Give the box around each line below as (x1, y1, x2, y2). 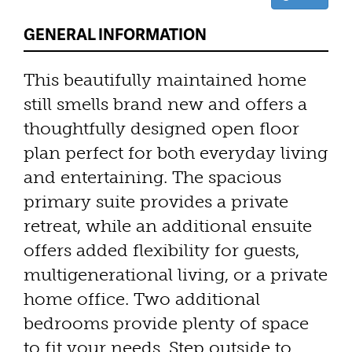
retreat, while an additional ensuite (24, 214, 312, 236)
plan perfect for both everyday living (24, 141, 328, 163)
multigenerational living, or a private (24, 263, 328, 285)
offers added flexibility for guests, (24, 239, 299, 261)
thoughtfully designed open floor (24, 117, 299, 139)
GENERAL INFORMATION (24, 22, 207, 45)
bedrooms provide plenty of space (24, 312, 309, 334)
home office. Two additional (24, 288, 260, 310)
